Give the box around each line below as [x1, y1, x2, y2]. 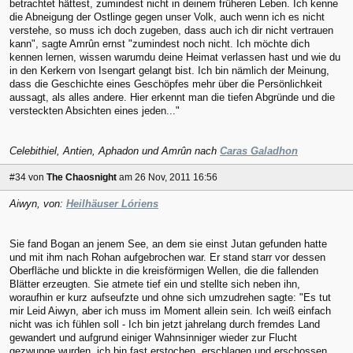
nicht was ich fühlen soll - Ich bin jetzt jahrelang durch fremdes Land [9, 318, 320, 331]
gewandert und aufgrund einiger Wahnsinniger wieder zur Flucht [9, 332, 297, 344]
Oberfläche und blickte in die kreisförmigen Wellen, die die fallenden [9, 265, 318, 277]
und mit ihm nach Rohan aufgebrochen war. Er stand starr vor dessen [9, 251, 325, 264]
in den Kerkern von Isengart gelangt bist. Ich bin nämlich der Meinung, [9, 64, 329, 76]
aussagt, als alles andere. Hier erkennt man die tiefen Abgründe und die [9, 91, 335, 103]
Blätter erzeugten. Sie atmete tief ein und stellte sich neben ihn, [9, 278, 300, 291]
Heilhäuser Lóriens [66, 198, 158, 210]
